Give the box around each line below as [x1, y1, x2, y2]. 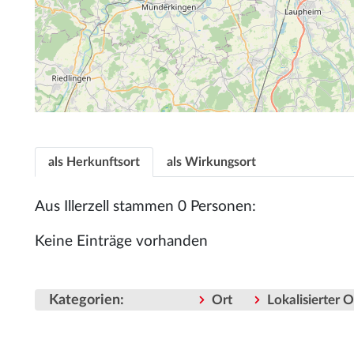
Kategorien [49, 292, 120, 308]
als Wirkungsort [167, 156, 256, 168]
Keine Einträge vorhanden [35, 234, 208, 249]
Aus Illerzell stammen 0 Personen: [35, 199, 256, 214]
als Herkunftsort [48, 156, 140, 168]
